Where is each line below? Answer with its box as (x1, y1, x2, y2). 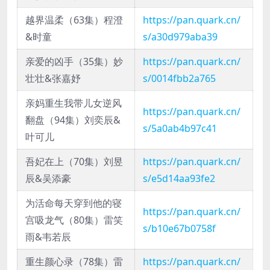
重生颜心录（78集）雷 (25, 255, 123, 269)
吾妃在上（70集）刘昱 (25, 155, 123, 169)
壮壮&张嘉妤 (25, 72, 81, 86)
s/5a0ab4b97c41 (143, 122, 217, 136)
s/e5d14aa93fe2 (143, 172, 215, 186)
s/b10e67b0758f (143, 222, 216, 236)
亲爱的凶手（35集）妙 (25, 55, 123, 69)
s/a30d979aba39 (143, 30, 218, 44)
